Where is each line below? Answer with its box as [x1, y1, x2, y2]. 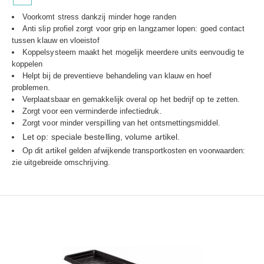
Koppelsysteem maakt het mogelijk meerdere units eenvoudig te [22, 48, 244, 57]
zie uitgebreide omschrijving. [12, 158, 110, 167]
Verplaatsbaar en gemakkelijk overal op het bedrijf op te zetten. [22, 95, 240, 104]
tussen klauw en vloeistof [12, 36, 100, 45]
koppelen [12, 60, 43, 68]
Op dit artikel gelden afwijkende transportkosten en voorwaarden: [22, 146, 246, 155]
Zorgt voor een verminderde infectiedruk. [22, 107, 162, 115]
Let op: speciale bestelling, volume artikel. [22, 132, 180, 141]
